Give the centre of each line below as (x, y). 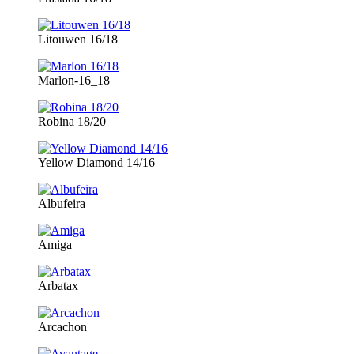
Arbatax (58, 286)
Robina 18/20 (72, 122)
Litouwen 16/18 (78, 40)
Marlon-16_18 (74, 81)
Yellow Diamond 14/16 (96, 163)
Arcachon (62, 327)
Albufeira (62, 204)
